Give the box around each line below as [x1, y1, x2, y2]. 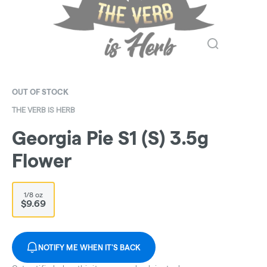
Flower [12, 150, 72, 172]
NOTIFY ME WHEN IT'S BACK [38, 243, 141, 252]
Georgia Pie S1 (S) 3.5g [12, 128, 209, 149]
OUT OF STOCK [12, 88, 69, 96]
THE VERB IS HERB [12, 105, 75, 114]
